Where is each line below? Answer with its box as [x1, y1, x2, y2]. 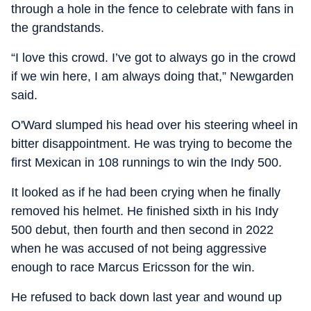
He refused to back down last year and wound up [11, 290, 282, 304]
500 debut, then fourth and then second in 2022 [11, 223, 274, 237]
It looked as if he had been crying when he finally [11, 185, 280, 199]
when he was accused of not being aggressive [11, 242, 267, 255]
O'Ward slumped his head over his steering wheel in [11, 118, 298, 132]
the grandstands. [11, 21, 104, 35]
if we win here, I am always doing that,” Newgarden [11, 69, 294, 83]
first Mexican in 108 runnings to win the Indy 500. [11, 155, 282, 169]
